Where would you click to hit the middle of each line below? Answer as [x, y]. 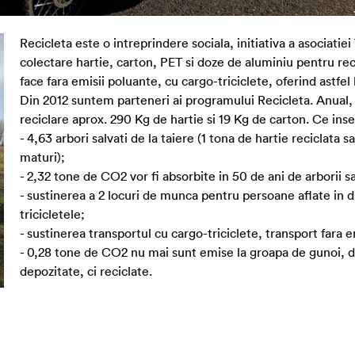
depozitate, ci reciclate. [86, 271]
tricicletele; [52, 214]
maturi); [42, 157]
